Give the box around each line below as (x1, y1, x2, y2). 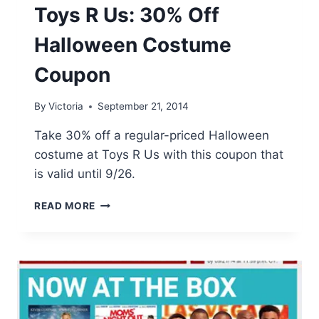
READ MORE (34, 200, 96, 212)
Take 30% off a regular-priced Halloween (34, 128, 269, 143)
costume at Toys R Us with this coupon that (34, 147, 283, 162)
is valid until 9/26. (34, 167, 135, 182)
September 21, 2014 (98, 100, 189, 113)
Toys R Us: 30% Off (34, 2, 219, 27)
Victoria (48, 100, 84, 113)
